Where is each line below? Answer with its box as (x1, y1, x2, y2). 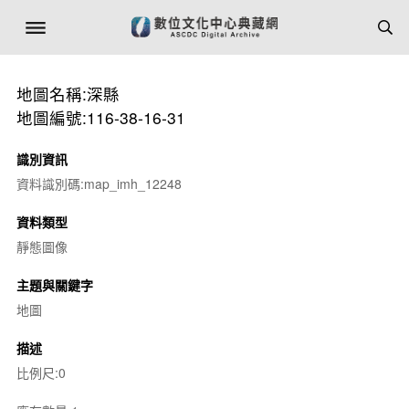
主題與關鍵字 (16, 276, 93, 294)
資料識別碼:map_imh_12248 (16, 174, 182, 193)
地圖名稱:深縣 (16, 82, 120, 105)
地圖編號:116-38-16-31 (16, 106, 185, 129)
